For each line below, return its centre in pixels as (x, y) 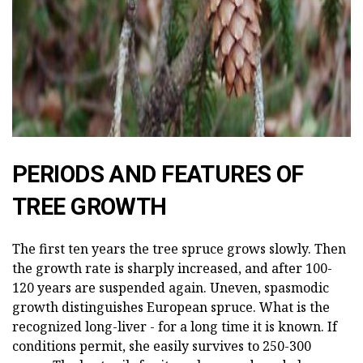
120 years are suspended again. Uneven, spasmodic (171, 288)
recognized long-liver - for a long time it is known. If (175, 327)
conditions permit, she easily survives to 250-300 (162, 346)
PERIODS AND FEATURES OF (158, 175)
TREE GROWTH (90, 207)
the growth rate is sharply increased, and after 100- (172, 269)
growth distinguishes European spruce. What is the (171, 307)
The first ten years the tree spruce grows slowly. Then (179, 249)
